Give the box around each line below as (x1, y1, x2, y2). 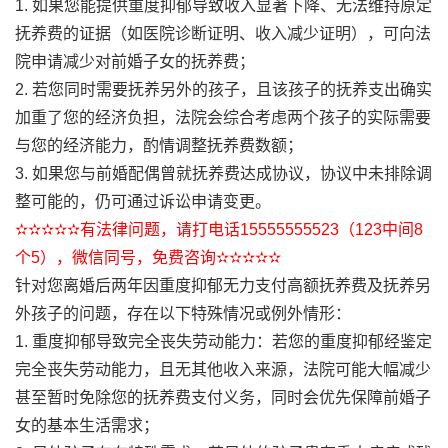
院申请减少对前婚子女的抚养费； (15, 53, 255, 70)
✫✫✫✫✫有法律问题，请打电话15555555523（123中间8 (15, 221, 423, 238)
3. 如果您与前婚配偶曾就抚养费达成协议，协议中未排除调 (15, 165, 432, 182)
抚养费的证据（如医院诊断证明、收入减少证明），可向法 (15, 25, 431, 42)
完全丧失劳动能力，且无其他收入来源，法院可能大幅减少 (15, 361, 431, 378)
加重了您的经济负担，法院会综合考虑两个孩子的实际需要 (15, 109, 431, 126)
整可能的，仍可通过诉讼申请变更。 (15, 193, 271, 210)
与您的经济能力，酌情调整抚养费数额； (15, 137, 303, 154)
